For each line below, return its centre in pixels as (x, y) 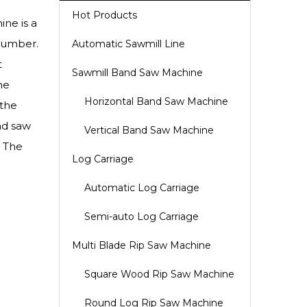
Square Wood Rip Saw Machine (159, 274)
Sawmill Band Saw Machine (137, 73)
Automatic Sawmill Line (128, 44)
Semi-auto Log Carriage (142, 217)
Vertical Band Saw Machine (149, 130)
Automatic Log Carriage (142, 188)
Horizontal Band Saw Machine (156, 101)
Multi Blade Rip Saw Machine (142, 245)
